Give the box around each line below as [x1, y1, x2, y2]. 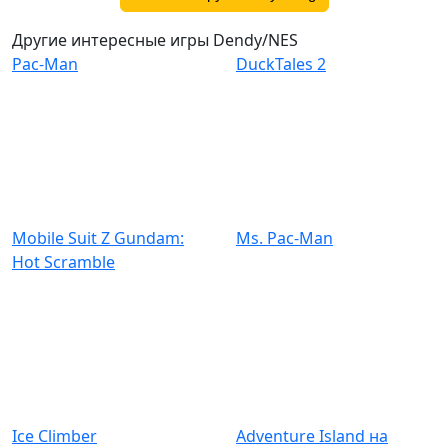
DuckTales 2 [236, 53, 326, 75]
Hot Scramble [12, 251, 115, 273]
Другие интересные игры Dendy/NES [12, 29, 298, 51]
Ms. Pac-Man [236, 227, 333, 249]
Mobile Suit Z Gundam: [12, 227, 184, 249]
